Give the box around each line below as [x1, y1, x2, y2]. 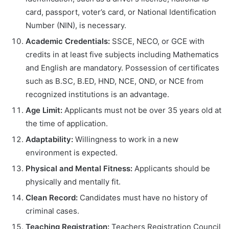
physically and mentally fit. [26, 176, 121, 187]
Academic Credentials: [26, 36, 110, 46]
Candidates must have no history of [78, 192, 208, 202]
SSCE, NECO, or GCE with [110, 36, 204, 46]
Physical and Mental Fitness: [26, 163, 132, 173]
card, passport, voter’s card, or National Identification [26, 7, 216, 17]
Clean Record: [26, 192, 78, 202]
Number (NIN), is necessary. [26, 20, 126, 30]
